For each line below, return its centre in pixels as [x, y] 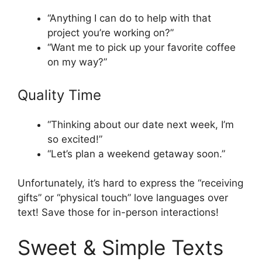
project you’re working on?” [111, 33]
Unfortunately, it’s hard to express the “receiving [130, 183]
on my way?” [77, 62]
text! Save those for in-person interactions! [118, 213]
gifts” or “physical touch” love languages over [123, 198]
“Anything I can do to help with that [129, 18]
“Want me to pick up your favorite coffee [142, 48]
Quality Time [59, 95]
